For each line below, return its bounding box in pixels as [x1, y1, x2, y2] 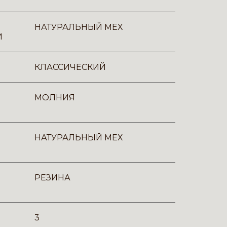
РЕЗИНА [34, 173, 70, 182]
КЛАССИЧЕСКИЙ [34, 62, 106, 72]
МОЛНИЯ [34, 93, 75, 102]
